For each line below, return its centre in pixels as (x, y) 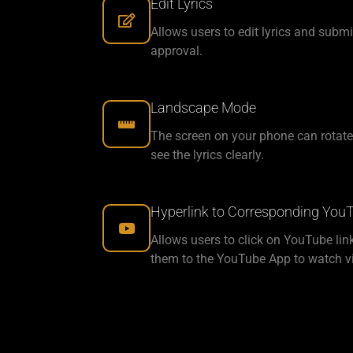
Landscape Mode (203, 108)
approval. (176, 51)
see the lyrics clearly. (207, 155)
